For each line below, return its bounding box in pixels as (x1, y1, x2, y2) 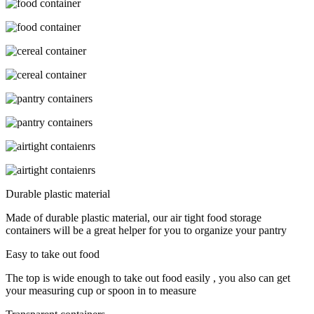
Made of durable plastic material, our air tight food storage (6, 211, 261, 224)
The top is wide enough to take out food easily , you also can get (6, 271, 290, 284)
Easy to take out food (6, 247, 100, 260)
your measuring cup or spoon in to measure (6, 284, 196, 296)
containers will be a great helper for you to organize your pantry (6, 224, 287, 236)
